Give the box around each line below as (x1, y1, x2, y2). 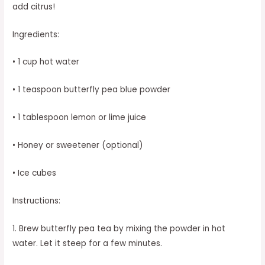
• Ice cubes (12, 167, 57, 179)
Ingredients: (12, 28, 60, 40)
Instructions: (12, 195, 61, 206)
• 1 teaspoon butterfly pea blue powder (12, 84, 171, 96)
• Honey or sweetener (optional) (12, 140, 144, 151)
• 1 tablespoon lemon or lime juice (12, 112, 147, 124)
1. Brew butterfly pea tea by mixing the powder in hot (12, 222, 226, 234)
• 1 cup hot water (12, 56, 80, 68)
